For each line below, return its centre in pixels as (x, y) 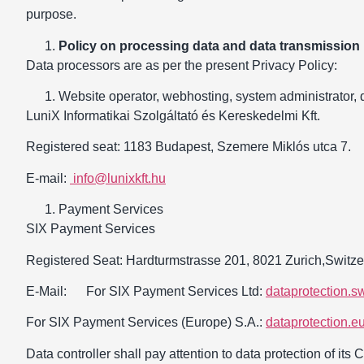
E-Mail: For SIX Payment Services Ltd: (146, 291)
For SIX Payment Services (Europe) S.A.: (146, 323)
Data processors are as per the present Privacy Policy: (182, 65)
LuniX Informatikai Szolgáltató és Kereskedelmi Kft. (173, 116)
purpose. (51, 15)
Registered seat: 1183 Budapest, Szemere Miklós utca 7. (188, 147)
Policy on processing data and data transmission (209, 45)
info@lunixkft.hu (118, 178)
